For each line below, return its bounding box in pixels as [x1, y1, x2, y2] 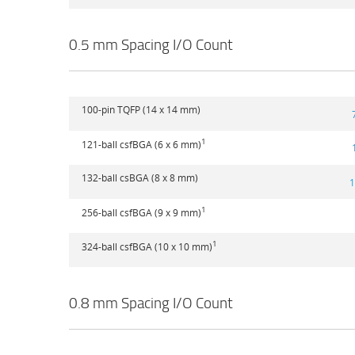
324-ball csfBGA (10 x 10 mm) [82, 240, 212, 254]
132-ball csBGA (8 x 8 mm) [82, 171, 198, 185]
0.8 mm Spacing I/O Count [69, 292, 233, 314]
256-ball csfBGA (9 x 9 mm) [82, 206, 201, 219]
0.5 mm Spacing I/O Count [69, 34, 233, 55]
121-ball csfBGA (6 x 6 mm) [82, 138, 201, 151]
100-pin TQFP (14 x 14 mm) [82, 103, 200, 116]
